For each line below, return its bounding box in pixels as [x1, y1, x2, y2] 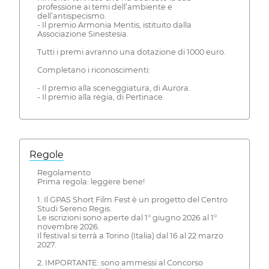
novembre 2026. [37, 222, 100, 232]
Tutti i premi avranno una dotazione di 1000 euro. [37, 47, 226, 57]
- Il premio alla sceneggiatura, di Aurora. [37, 83, 190, 93]
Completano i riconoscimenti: [37, 65, 150, 75]
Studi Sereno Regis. [37, 204, 112, 214]
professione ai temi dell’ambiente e [37, 2, 172, 12]
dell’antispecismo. [37, 11, 106, 21]
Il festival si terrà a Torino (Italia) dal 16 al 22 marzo [37, 231, 223, 241]
